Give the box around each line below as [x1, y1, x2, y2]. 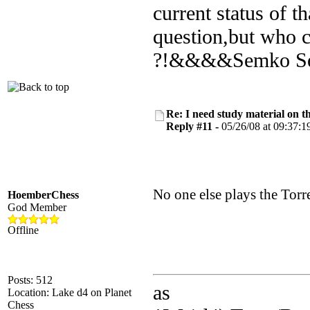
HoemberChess [8, 189, 79, 201]
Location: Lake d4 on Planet [8, 286, 131, 298]
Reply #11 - [166, 120, 221, 132]
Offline [8, 224, 39, 236]
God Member [8, 201, 66, 213]
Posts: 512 [8, 274, 53, 286]
